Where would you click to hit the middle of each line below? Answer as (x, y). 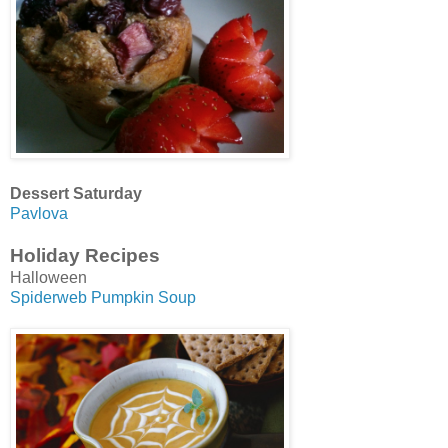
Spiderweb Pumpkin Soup (103, 297)
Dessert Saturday (76, 193)
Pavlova (39, 213)
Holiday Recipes (85, 255)
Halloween (48, 277)
